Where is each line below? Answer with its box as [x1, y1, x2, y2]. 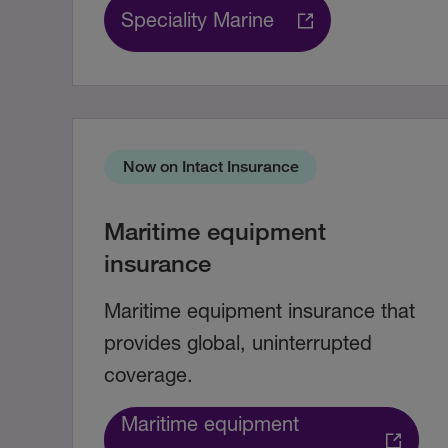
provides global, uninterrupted [104, 331, 372, 355]
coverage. [104, 363, 193, 387]
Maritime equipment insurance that [104, 299, 415, 323]
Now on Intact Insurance [122, 157, 299, 177]
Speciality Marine [121, 8, 274, 32]
